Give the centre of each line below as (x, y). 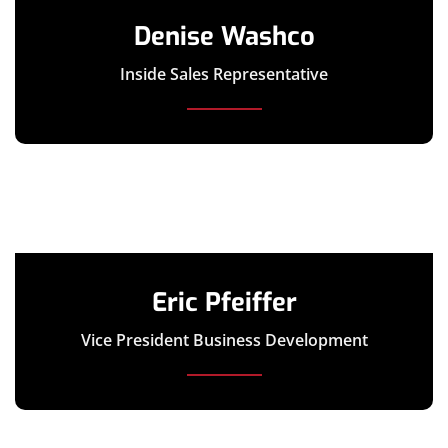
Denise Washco (224, 36)
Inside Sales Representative (224, 74)
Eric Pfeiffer (224, 302)
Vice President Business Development (224, 340)
